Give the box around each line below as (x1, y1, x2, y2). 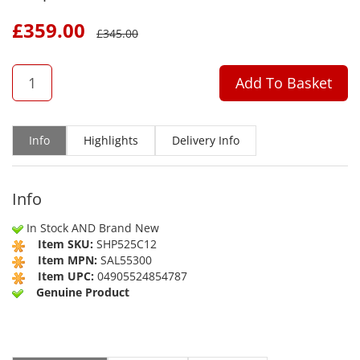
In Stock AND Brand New (27, 220, 159, 236)
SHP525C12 (96, 236, 157, 252)
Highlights (84, 133, 138, 149)
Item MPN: (38, 252, 97, 268)
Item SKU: (38, 236, 93, 252)
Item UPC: (38, 268, 94, 284)
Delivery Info (172, 133, 239, 149)
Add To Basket (235, 72, 332, 92)
